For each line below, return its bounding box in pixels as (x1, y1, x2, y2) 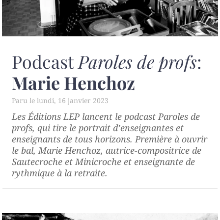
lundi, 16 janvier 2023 (37, 96, 109, 106)
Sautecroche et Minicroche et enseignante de (12, 156, 195, 168)
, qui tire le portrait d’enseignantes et (32, 122, 184, 134)
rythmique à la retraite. (12, 167, 108, 179)
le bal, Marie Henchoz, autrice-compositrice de (12, 144, 201, 157)
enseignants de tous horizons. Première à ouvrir (12, 133, 207, 145)
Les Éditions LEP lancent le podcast (12, 110, 158, 123)
